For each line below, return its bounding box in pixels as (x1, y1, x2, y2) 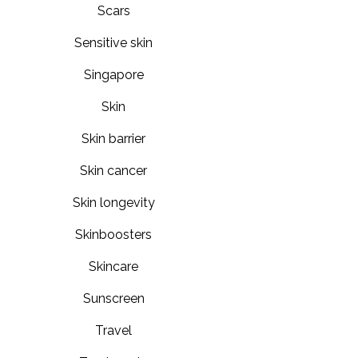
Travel (95, 322, 133, 338)
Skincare (89, 258, 139, 274)
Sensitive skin (74, 34, 153, 50)
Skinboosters (75, 226, 153, 242)
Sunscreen (82, 290, 145, 306)
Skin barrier (82, 130, 146, 146)
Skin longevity (72, 194, 155, 210)
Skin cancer (80, 162, 148, 178)
